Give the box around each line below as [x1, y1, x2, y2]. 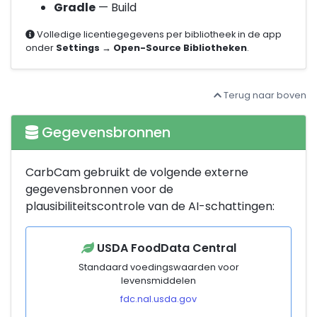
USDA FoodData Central [93, 240, 236, 257]
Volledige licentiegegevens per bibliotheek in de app [34, 28, 282, 41]
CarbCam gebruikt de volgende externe [25, 164, 248, 181]
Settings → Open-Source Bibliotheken [56, 42, 247, 54]
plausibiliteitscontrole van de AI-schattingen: [25, 198, 275, 215]
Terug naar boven [221, 89, 306, 102]
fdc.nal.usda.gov [120, 293, 197, 306]
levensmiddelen [121, 275, 196, 287]
